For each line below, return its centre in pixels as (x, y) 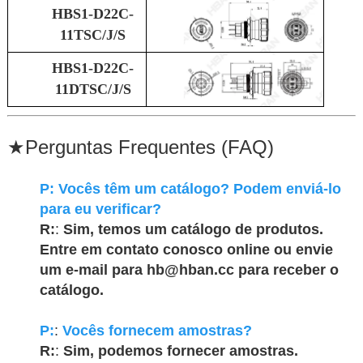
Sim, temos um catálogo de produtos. (193, 229)
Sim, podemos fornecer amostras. (180, 351)
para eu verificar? (100, 209)
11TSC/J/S (93, 35)
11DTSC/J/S (93, 89)
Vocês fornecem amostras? (157, 331)
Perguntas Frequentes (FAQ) (149, 147)
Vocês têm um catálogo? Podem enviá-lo (199, 189)
